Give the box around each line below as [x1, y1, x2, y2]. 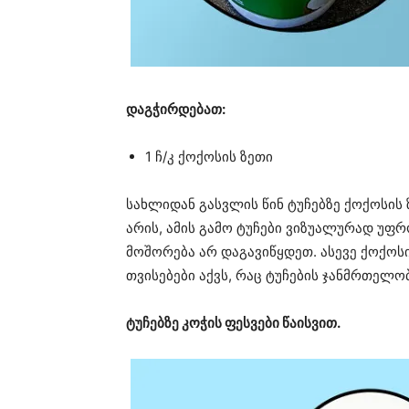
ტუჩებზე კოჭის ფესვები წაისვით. [126, 314, 341, 331]
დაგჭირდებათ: [126, 100, 225, 118]
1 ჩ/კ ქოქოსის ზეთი [145, 148, 273, 165]
